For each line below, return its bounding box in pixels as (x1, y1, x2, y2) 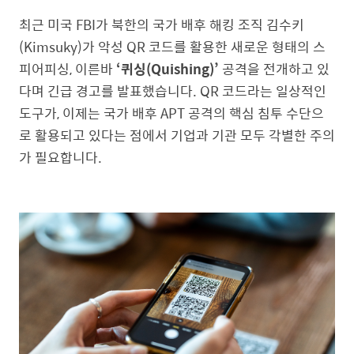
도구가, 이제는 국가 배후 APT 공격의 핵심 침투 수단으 (19, 103, 324, 123)
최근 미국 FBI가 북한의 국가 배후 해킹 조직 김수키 (19, 14, 304, 35)
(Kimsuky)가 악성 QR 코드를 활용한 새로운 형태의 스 (19, 36, 326, 57)
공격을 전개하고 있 (219, 58, 330, 79)
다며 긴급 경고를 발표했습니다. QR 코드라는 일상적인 (19, 81, 326, 101)
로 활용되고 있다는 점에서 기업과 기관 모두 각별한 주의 (19, 125, 335, 145)
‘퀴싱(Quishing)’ (116, 58, 219, 79)
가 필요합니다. (19, 147, 102, 168)
